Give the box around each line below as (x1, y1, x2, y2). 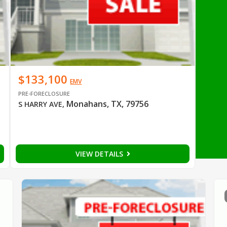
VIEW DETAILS (75, 148, 125, 159)
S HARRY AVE (18, 99, 63, 109)
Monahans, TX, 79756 (66, 98, 149, 109)
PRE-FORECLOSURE (18, 89, 70, 97)
